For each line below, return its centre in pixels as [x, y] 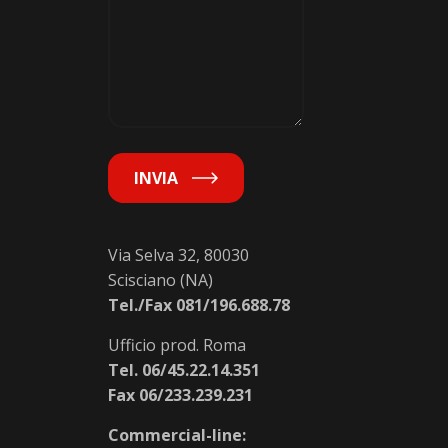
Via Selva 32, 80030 [178, 255]
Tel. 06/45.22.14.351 [184, 370]
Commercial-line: [177, 435]
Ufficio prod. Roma [177, 345]
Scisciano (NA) [160, 280]
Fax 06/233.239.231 [180, 395]
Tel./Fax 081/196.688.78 [199, 305]
